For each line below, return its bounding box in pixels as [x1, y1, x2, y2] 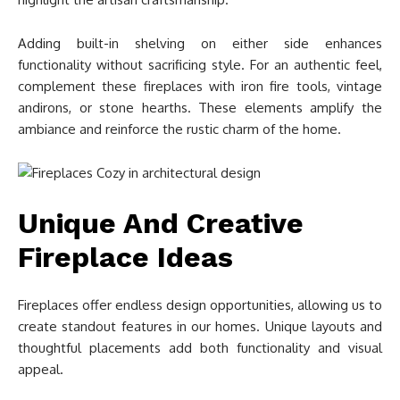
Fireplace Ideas [18, 240, 233, 275]
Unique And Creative [18, 206, 304, 241]
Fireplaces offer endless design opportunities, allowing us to [18, 296, 382, 314]
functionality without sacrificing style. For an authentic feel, [18, 56, 382, 74]
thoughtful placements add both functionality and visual [18, 339, 382, 357]
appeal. [18, 361, 63, 379]
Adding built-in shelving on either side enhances [18, 35, 382, 53]
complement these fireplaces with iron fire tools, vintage [18, 78, 382, 96]
